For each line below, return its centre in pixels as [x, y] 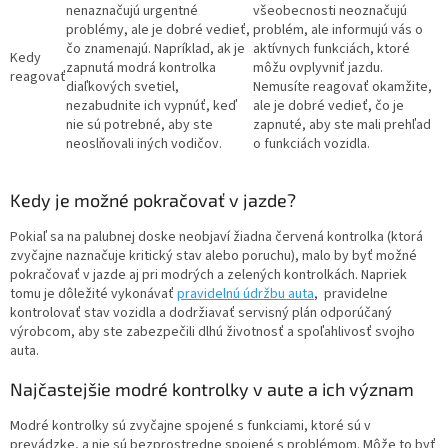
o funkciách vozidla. [311, 144]
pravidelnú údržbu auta [245, 294]
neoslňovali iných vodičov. [144, 144]
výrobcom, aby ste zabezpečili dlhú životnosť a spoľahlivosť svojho [212, 332]
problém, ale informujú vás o [338, 30]
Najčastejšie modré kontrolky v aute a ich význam [212, 389]
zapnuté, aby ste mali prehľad [342, 125]
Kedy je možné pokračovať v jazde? [153, 200]
